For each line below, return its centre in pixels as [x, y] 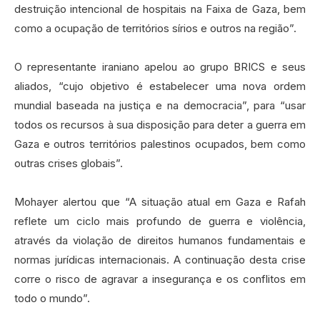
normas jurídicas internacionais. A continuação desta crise [160, 260]
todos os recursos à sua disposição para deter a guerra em [160, 125]
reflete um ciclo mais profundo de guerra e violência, [160, 221]
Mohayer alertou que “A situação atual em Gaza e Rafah [160, 202]
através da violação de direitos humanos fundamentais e [160, 241]
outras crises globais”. [69, 164]
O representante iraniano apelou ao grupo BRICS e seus [160, 67]
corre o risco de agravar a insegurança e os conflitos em [160, 279]
